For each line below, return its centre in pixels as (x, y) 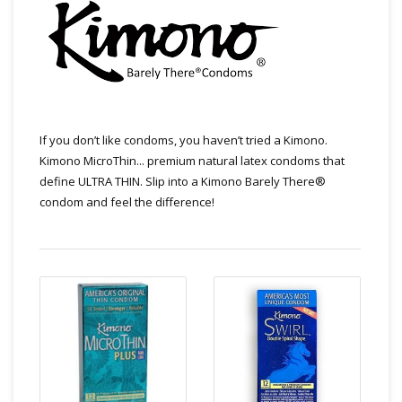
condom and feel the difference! (127, 202)
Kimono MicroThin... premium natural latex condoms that (192, 161)
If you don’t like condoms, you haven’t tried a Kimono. (184, 140)
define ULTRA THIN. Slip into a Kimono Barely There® (183, 181)
